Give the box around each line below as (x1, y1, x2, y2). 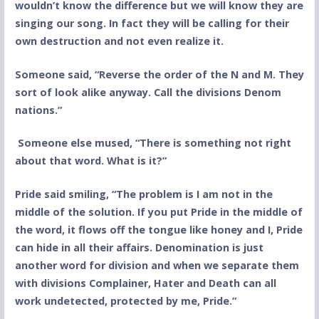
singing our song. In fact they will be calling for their (14, 16, 289, 31)
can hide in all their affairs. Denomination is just (14, 241, 263, 254)
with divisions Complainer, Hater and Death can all (14, 276, 276, 290)
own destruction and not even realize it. (14, 34, 224, 48)
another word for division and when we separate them (14, 258, 299, 272)
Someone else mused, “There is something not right (14, 136, 291, 150)
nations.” (14, 103, 62, 117)
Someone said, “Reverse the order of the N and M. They (14, 67, 304, 81)
